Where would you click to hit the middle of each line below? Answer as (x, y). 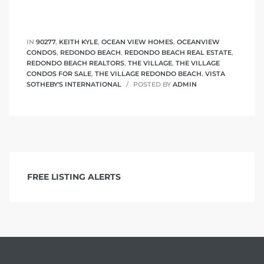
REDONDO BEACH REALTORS (75, 63)
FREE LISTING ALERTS (74, 177)
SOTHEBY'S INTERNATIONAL (74, 84)
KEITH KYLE (78, 42)
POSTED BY (152, 84)
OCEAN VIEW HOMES (137, 42)
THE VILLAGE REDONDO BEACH (148, 73)
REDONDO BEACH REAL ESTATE (178, 52)
